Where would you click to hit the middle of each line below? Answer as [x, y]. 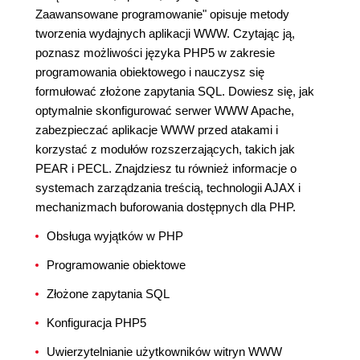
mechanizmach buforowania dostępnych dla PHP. [166, 207]
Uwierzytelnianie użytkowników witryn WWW [164, 352]
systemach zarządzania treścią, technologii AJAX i [168, 188]
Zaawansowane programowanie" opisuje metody [162, 14]
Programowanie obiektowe [116, 265]
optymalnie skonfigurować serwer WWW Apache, [165, 110]
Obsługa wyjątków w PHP [115, 236]
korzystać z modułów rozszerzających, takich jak [165, 149]
